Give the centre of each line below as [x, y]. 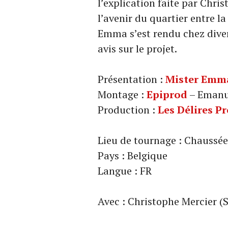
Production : [128, 110]
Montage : [122, 95]
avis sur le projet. [137, 49]
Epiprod [167, 95]
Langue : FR [125, 171]
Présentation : [132, 79]
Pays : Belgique [133, 156]
